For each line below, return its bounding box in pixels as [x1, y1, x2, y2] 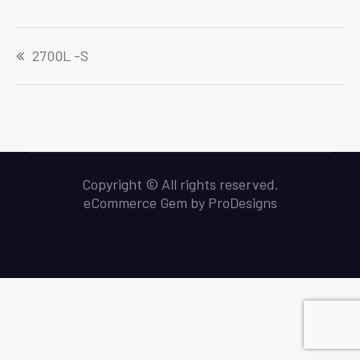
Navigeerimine [15, 27, 115, 47]
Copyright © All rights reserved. [81, 175, 279, 193]
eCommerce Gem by [83, 194, 208, 211]
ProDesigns [207, 194, 277, 211]
